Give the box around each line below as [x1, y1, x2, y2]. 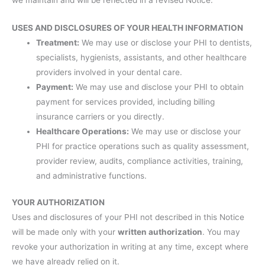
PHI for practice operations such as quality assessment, [36, 141, 250, 151]
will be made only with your [12, 227, 118, 237]
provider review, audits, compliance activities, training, [36, 156, 244, 166]
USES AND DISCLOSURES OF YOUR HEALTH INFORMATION [12, 22, 243, 33]
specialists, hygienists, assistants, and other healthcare [36, 52, 247, 62]
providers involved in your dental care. [36, 67, 183, 77]
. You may [202, 227, 240, 237]
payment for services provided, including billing [36, 96, 215, 106]
